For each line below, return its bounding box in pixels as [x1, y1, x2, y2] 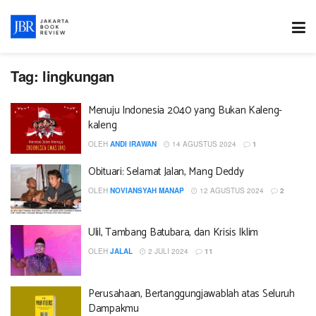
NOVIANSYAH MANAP [110, 185, 184, 195]
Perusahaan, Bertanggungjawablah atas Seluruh [88, 284, 295, 303]
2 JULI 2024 [146, 246, 188, 256]
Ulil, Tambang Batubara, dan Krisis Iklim [88, 224, 258, 241]
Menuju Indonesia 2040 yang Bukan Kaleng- [88, 102, 282, 119]
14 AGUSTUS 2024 [170, 139, 236, 149]
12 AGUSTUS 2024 [197, 185, 264, 195]
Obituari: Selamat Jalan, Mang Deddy [88, 162, 244, 181]
